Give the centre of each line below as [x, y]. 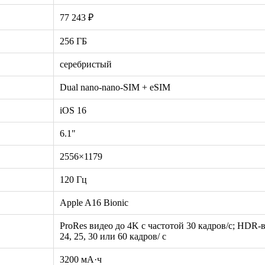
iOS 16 [73, 110]
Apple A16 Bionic [94, 202]
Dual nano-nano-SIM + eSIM [115, 87]
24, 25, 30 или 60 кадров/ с [113, 236]
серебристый [86, 64]
